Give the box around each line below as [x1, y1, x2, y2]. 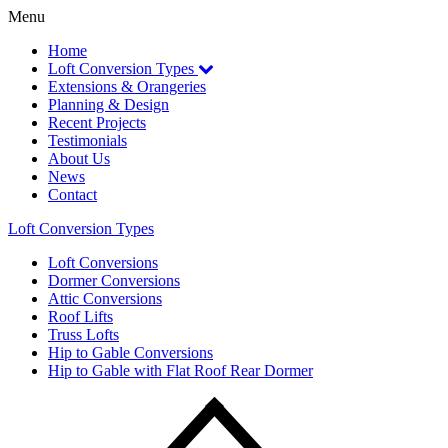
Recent [48, 114, 96, 131]
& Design [108, 96, 169, 113]
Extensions [48, 78, 121, 95]
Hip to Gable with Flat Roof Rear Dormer [48, 362, 313, 379]
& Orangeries [121, 78, 206, 95]
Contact [48, 186, 97, 203]
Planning [48, 96, 108, 113]
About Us [48, 150, 110, 167]
